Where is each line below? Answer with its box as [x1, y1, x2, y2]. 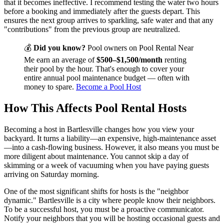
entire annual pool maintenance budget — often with [24, 73, 189, 82]
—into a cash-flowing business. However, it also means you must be [4, 143, 219, 152]
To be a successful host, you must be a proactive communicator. [4, 205, 204, 214]
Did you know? [33, 43, 85, 52]
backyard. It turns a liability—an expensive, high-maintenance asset [4, 134, 216, 143]
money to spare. [24, 82, 76, 91]
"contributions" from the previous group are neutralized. [4, 25, 180, 34]
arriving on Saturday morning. [4, 170, 99, 179]
